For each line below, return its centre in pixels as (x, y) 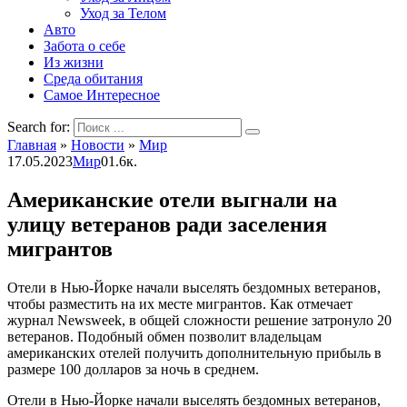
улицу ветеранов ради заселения (167, 224)
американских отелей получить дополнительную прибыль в (194, 352)
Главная (32, 145)
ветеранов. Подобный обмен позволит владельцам (164, 336)
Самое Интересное (102, 95)
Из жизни (74, 62)
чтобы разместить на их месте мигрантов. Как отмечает (180, 303)
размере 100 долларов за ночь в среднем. (133, 369)
